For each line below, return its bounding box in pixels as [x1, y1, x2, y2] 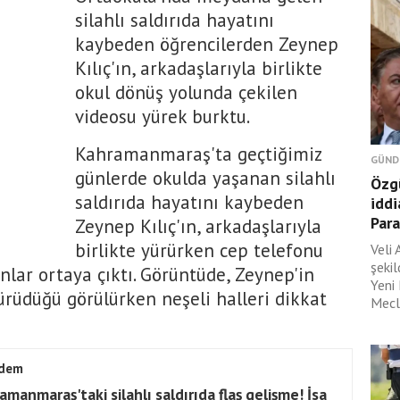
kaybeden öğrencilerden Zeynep [75, 32, 338, 56]
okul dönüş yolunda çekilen [75, 80, 297, 104]
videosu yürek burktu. [75, 104, 250, 129]
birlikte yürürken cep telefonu [75, 238, 323, 262]
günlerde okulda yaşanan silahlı [75, 166, 336, 190]
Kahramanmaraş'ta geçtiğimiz [75, 142, 321, 166]
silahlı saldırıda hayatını [75, 8, 274, 32]
